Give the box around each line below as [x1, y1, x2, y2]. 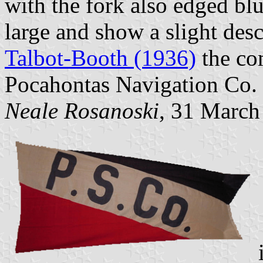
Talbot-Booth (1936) [5, 45, 196, 71]
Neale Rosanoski [5, 98, 159, 124]
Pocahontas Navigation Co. [5, 72, 257, 97]
